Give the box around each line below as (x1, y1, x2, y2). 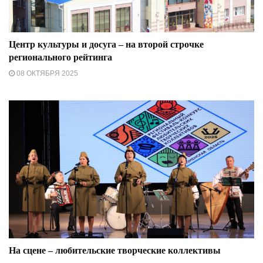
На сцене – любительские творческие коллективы (9, 245, 221, 256)
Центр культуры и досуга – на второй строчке (9, 39, 204, 50)
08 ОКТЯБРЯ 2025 (15, 69, 78, 78)
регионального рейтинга (9, 52, 112, 63)
